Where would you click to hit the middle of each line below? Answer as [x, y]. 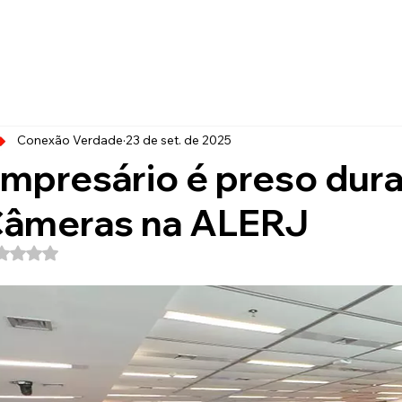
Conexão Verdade [70, 140]
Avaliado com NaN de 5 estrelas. [111, 251]
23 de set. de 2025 [178, 140]
